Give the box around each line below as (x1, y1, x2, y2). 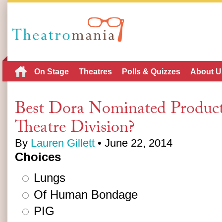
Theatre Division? (15, 116, 135, 137)
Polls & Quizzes (122, 67, 180, 76)
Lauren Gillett (31, 137, 95, 149)
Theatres (79, 67, 112, 76)
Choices (15, 150, 61, 164)
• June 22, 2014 (95, 137, 172, 149)
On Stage (34, 67, 69, 76)
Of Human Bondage (30, 187, 138, 201)
